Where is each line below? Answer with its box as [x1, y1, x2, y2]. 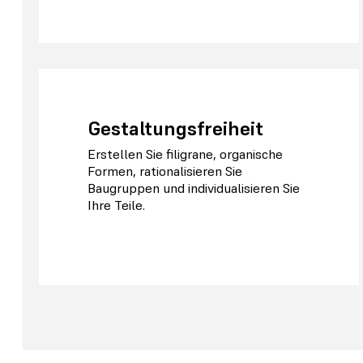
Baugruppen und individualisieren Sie [88, 179, 300, 197]
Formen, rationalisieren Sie [88, 162, 242, 180]
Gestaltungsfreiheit [88, 116, 263, 142]
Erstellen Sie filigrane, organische [88, 145, 283, 163]
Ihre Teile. [88, 196, 145, 214]
